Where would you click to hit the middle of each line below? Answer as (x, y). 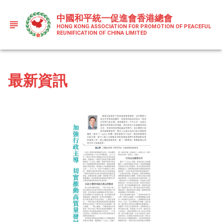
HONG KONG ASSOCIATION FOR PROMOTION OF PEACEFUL (134, 27)
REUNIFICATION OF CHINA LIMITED (102, 33)
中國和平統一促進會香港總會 (114, 18)
